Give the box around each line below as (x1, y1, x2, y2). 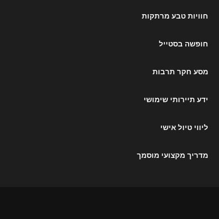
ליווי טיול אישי (160, 123, 208, 132)
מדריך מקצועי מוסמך (136, 151, 208, 160)
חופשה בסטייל (158, 40, 208, 48)
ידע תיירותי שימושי (143, 95, 208, 104)
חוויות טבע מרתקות (141, 12, 208, 21)
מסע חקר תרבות (152, 67, 208, 76)
